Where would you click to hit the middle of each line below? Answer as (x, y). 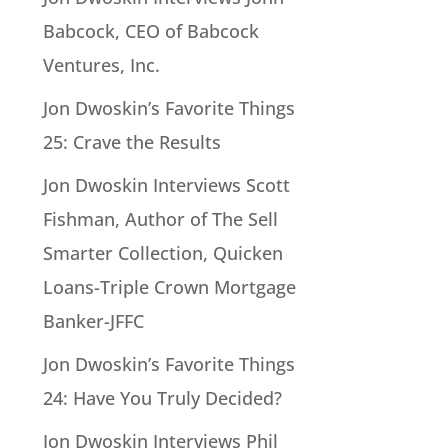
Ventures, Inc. (101, 64)
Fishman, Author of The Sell (160, 218)
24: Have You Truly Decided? (162, 397)
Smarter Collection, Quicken (162, 252)
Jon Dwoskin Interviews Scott (166, 184)
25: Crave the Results (131, 141)
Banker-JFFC (93, 320)
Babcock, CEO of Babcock (150, 30)
